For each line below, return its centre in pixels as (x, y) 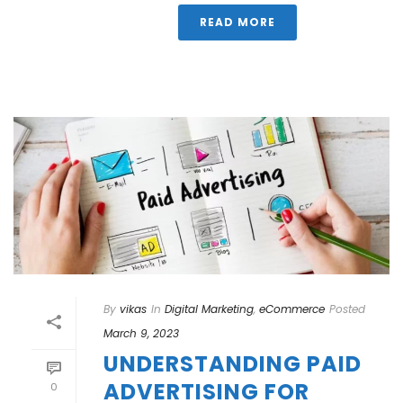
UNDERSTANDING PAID (233, 364)
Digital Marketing (209, 309)
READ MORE (237, 22)
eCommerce (292, 309)
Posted (347, 309)
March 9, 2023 (141, 334)
